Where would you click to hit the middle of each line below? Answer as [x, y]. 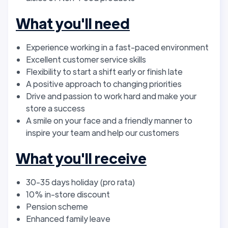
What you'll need [73, 23]
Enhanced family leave [68, 218]
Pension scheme [57, 206]
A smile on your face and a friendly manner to [109, 120]
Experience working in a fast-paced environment [117, 47]
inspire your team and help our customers [103, 132]
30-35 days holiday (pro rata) [81, 182]
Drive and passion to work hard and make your [111, 96]
